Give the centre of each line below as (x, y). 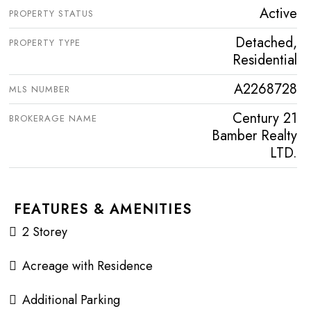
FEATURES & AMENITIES (103, 210)
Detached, (266, 43)
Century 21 (265, 119)
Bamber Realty (254, 136)
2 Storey (45, 232)
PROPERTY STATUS (51, 14)
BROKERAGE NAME (53, 119)
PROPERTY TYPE (45, 43)
